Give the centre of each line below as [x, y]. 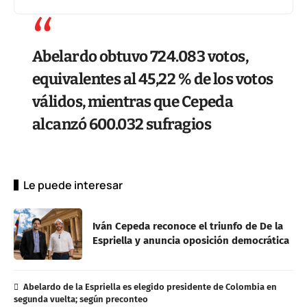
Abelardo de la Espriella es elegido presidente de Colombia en [150, 286]
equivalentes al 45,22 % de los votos [153, 79]
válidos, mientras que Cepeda [133, 101]
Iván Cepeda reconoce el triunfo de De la [188, 226]
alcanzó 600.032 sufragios [122, 124]
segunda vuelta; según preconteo [81, 299]
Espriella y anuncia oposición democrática [191, 241]
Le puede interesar [73, 185]
